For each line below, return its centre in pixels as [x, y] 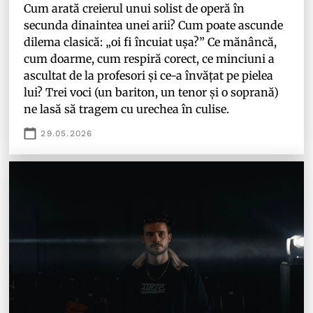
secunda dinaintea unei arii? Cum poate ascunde [154, 25]
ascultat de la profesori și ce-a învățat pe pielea [149, 75]
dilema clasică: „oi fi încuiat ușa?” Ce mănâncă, [151, 42]
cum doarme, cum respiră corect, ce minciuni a [150, 58]
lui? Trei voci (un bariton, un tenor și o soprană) [152, 92]
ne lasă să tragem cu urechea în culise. [128, 109]
